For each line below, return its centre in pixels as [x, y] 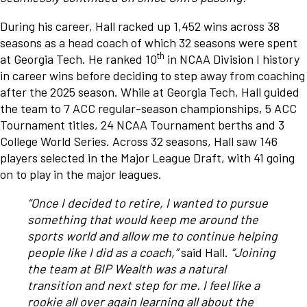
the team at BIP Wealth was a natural [127, 269]
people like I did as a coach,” [104, 253]
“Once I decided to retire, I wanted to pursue [148, 203]
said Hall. [206, 253]
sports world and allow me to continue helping [152, 236]
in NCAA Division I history [232, 59]
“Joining [253, 253]
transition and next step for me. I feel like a [144, 285]
